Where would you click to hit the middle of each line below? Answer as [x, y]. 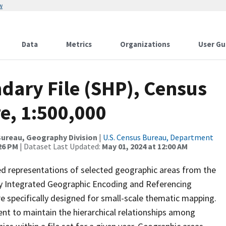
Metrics [79, 44]
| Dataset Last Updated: [60, 146]
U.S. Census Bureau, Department [158, 137]
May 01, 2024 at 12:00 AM [145, 146]
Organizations [145, 44]
